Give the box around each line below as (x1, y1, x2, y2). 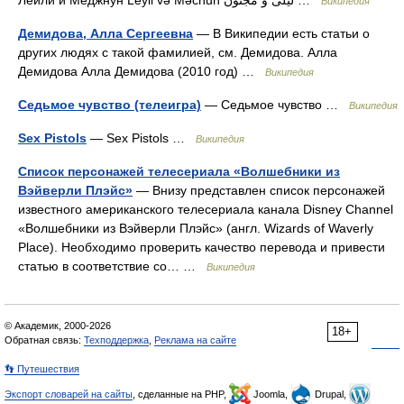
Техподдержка (84, 335, 149, 345)
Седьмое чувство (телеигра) (18, 97, 201, 112)
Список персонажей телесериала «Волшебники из (18, 164, 340, 179)
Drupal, (312, 389, 349, 399)
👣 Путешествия (5, 363, 79, 374)
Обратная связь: (5, 335, 84, 345)
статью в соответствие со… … (18, 259, 207, 273)
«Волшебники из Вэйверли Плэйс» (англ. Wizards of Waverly (18, 221, 373, 235)
